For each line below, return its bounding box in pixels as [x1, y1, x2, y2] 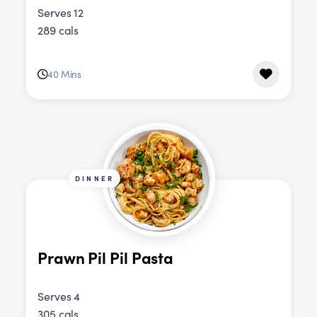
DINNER [75, 173, 115, 183]
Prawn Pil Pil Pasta [38, 246, 174, 269]
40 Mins [47, 67, 82, 81]
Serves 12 [38, 4, 84, 20]
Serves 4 [38, 288, 81, 304]
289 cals [38, 22, 79, 38]
